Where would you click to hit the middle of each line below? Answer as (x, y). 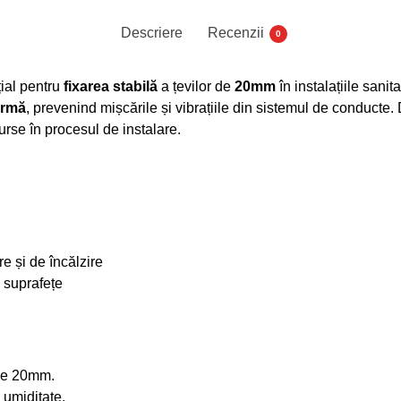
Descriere (152, 32)
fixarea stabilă (110, 86)
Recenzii (236, 32)
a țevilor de (196, 86)
